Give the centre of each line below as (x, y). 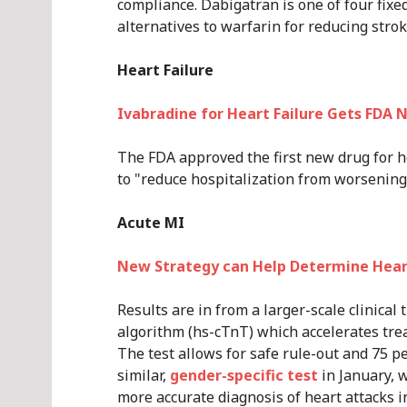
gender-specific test (244, 375)
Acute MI (151, 223)
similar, (144, 375)
